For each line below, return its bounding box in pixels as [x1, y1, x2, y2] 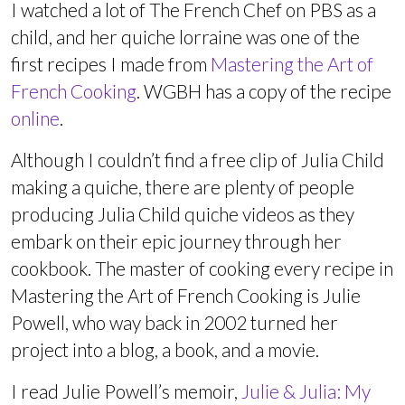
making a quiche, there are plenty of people [11, 174, 354, 198]
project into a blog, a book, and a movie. [11, 337, 319, 361]
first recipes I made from [11, 52, 211, 75]
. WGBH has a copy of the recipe [137, 79, 391, 102]
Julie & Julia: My [241, 379, 371, 402]
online [11, 106, 60, 129]
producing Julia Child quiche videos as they [11, 202, 354, 225]
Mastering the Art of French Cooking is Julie [11, 283, 361, 306]
